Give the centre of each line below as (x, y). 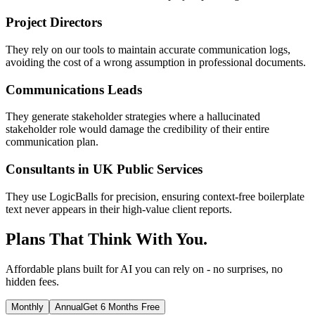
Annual (69, 307)
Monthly (27, 307)
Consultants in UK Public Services (104, 169)
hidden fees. (32, 281)
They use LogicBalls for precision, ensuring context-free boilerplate (155, 196)
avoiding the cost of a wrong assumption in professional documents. (156, 62)
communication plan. (52, 142)
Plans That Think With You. (107, 239)
